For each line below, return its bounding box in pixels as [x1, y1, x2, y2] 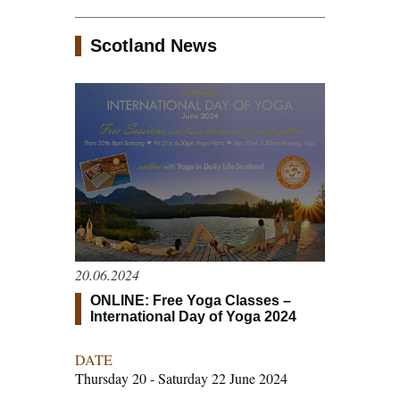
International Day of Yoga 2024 [90, 309, 296, 325]
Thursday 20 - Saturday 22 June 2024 [75, 369, 287, 388]
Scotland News [90, 36, 217, 55]
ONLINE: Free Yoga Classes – [90, 293, 291, 309]
